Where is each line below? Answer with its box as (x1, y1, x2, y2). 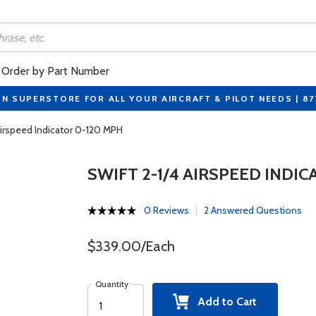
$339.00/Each (87, 238, 175, 255)
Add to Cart (189, 295, 257, 308)
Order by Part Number (1, 64, 109, 78)
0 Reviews (143, 204, 189, 217)
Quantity (95, 279, 128, 289)
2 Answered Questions (203, 204, 302, 217)
